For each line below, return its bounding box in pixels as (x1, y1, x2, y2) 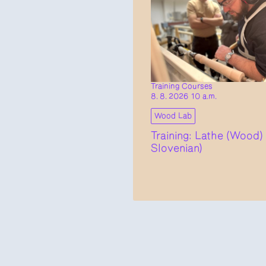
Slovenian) (151, 143, 202, 154)
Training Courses (151, 83, 213, 90)
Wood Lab (154, 112, 192, 120)
